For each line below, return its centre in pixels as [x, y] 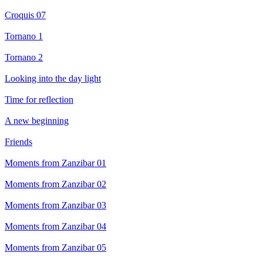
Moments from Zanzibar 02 [55, 184]
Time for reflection [39, 100]
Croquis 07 [25, 15]
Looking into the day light [53, 79]
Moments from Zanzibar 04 [55, 227]
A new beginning [37, 121]
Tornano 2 [24, 58]
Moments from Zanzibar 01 [55, 163]
